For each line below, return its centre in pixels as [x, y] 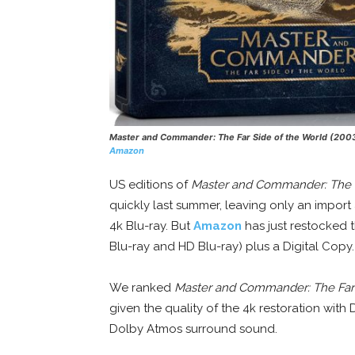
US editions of [150, 185]
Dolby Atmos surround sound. [193, 329]
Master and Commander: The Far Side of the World [218, 137]
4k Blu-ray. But [151, 226]
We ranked [142, 288]
